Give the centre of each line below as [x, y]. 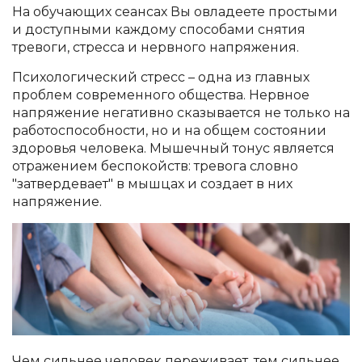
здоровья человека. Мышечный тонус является [173, 148]
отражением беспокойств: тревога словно [155, 166]
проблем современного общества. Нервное [161, 95]
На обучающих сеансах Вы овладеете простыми [175, 12]
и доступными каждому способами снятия [159, 29]
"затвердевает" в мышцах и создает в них [152, 184]
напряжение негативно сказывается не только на [181, 113]
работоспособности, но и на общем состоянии [169, 130]
